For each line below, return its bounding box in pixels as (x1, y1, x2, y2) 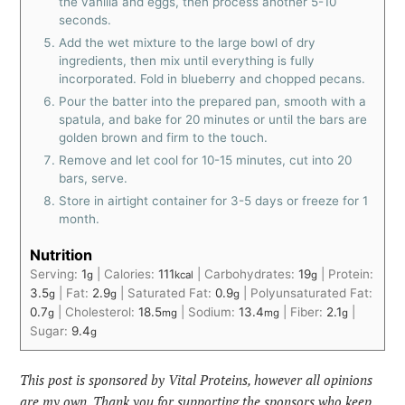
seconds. (59, 13, 112, 28)
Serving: (30, 266, 82, 281)
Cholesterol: (65, 304, 139, 319)
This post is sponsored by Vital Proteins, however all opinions (20, 370, 373, 389)
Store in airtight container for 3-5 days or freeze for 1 (59, 193, 369, 209)
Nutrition (30, 245, 93, 264)
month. (59, 212, 100, 227)
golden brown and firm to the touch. (59, 130, 268, 146)
